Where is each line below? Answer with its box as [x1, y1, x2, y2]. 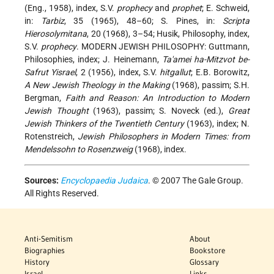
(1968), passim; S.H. [169, 80, 250, 90]
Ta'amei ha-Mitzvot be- [161, 54, 250, 64]
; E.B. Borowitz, [191, 67, 250, 77]
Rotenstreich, [24, 131, 78, 141]
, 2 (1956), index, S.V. [76, 67, 160, 77]
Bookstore [190, 245, 226, 255]
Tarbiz [40, 15, 64, 26]
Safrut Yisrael [24, 67, 76, 77]
